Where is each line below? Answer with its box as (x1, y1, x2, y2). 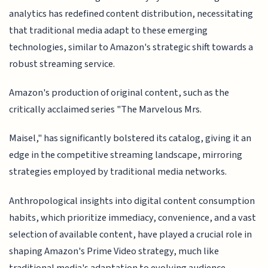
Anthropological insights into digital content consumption (9, 193, 255, 208)
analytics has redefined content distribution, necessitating (9, 6, 254, 21)
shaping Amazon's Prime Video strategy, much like (9, 243, 220, 258)
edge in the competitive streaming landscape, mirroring (9, 148, 243, 163)
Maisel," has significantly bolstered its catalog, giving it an (9, 131, 252, 146)
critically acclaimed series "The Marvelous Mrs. (9, 102, 202, 117)
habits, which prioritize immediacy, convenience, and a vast (9, 210, 257, 225)
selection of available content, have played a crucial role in (9, 227, 252, 242)
